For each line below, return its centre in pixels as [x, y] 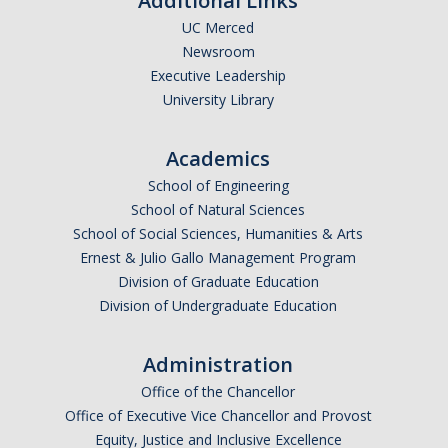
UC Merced [218, 27]
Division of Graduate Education [218, 281]
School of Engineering [218, 185]
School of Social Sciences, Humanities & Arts [218, 233]
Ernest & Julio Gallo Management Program [218, 257]
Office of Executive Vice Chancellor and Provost [218, 415]
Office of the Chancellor [218, 391]
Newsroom [218, 51]
